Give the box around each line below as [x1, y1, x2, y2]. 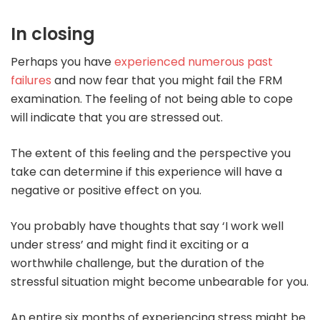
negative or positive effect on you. [11, 181, 201, 199]
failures [11, 71, 51, 89]
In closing [11, 21, 95, 46]
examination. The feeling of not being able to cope [11, 90, 293, 107]
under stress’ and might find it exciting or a [11, 236, 249, 253]
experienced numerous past [114, 53, 273, 70]
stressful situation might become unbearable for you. [11, 273, 309, 290]
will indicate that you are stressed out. [11, 109, 223, 126]
